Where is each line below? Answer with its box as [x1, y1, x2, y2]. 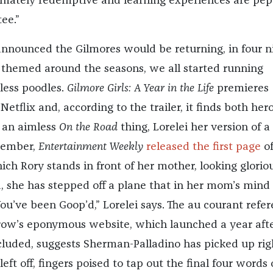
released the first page [143, 141, 261, 153]
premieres [213, 83, 269, 94]
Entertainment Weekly [38, 141, 143, 153]
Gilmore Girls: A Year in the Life [66, 83, 214, 94]
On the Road [58, 122, 118, 133]
